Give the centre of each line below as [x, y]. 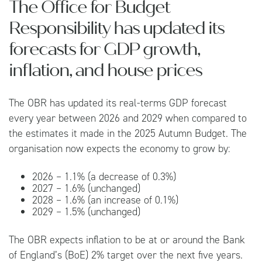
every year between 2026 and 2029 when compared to [128, 118]
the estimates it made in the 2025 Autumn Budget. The [128, 133]
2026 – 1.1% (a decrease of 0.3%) [104, 176]
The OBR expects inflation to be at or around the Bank [127, 239]
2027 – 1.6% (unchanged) [86, 188]
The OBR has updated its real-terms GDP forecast [118, 103]
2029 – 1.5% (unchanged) [86, 211]
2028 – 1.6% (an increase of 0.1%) [105, 200]
